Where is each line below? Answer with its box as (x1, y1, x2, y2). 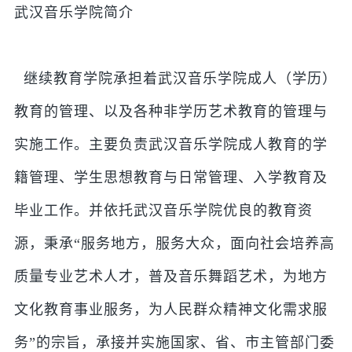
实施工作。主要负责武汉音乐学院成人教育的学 (13, 137, 328, 153)
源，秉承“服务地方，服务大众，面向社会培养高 (13, 236, 335, 252)
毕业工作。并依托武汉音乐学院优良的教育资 (13, 203, 313, 219)
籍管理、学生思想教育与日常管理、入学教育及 (13, 170, 328, 186)
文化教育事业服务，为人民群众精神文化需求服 (13, 302, 328, 318)
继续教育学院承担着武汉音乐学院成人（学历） (13, 71, 337, 87)
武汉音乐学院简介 (13, 5, 134, 21)
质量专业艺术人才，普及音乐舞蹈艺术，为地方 (13, 269, 328, 285)
